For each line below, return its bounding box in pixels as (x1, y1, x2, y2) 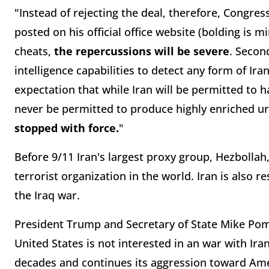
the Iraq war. (14, 188, 86, 203)
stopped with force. (14, 121, 119, 136)
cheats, (14, 44, 54, 59)
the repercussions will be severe (54, 44, 229, 59)
